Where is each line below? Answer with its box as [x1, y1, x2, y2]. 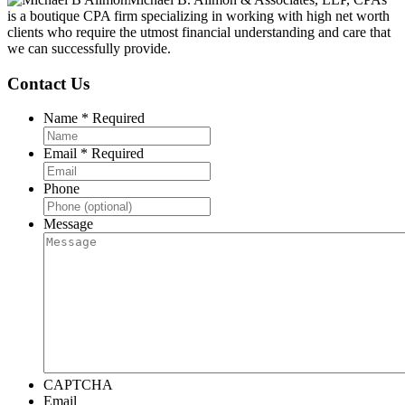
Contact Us [7, 73, 89, 93]
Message [43, 216, 93, 232]
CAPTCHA [43, 377, 113, 393]
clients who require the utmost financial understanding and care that [7, 24, 391, 40]
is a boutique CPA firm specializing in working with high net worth [7, 8, 390, 24]
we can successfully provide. [7, 41, 171, 56]
